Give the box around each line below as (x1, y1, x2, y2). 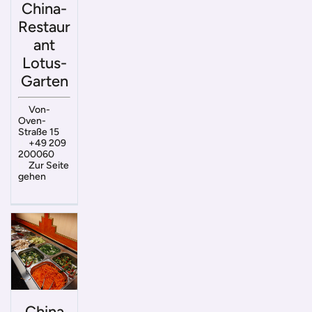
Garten (20, 71, 68, 91)
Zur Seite (28, 159, 69, 171)
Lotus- (22, 53, 67, 72)
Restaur (18, 17, 70, 36)
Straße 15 (18, 125, 59, 138)
